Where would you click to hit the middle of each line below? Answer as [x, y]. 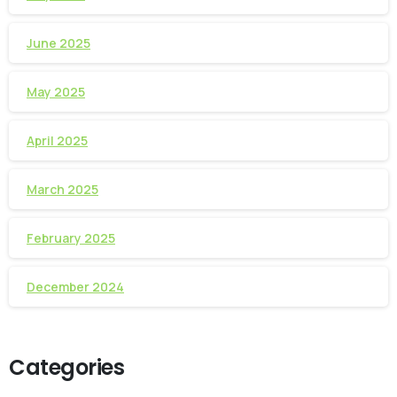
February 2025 [71, 237]
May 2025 [56, 91]
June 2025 [58, 43]
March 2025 [62, 189]
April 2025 [57, 140]
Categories [67, 367]
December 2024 [75, 286]
